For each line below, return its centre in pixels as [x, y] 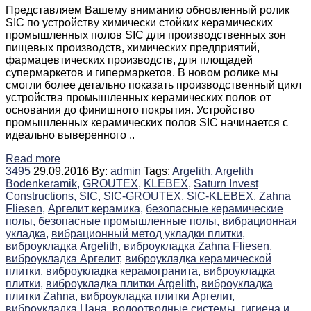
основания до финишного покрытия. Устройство [130, 110]
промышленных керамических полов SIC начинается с [147, 122]
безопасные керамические [215, 208]
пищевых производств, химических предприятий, [133, 47]
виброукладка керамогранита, [123, 271]
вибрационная [260, 221]
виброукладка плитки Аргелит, [158, 296]
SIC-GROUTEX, [144, 196]
